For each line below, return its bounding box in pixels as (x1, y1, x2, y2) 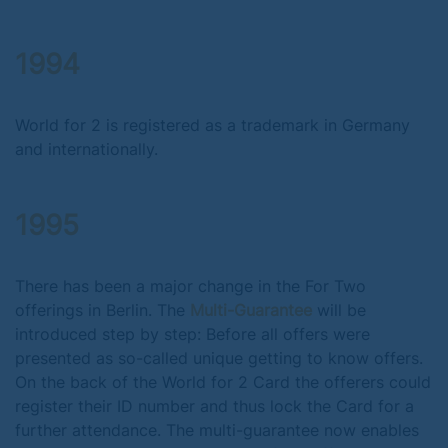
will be (312, 300, 366, 320)
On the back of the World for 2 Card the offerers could (15, 372, 431, 392)
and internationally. (15, 139, 158, 159)
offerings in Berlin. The (15, 300, 190, 320)
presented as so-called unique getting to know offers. (15, 348, 423, 368)
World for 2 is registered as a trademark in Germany (15, 115, 410, 135)
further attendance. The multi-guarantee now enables (15, 420, 419, 440)
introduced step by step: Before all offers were (15, 324, 370, 344)
